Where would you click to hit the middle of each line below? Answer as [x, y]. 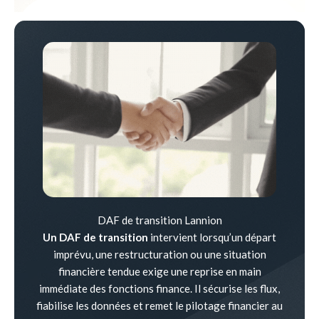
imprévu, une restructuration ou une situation [159, 254]
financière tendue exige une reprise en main [159, 271]
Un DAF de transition [95, 237]
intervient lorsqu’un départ [212, 237]
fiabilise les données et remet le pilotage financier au [159, 305]
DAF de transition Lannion [159, 220]
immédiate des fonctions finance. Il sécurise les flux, [159, 288]
